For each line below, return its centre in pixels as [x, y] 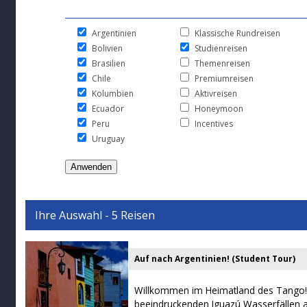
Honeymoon [219, 108]
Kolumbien [112, 93]
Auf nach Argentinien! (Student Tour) [215, 259]
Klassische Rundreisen [237, 33]
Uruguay [108, 138]
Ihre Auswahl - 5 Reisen [95, 215]
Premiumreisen [224, 78]
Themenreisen [222, 63]
